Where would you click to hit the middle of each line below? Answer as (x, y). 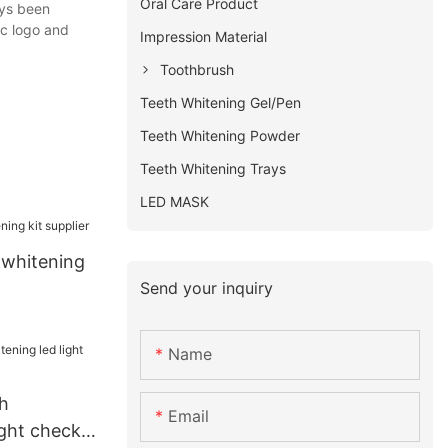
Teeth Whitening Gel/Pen (221, 102)
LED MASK (175, 201)
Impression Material (204, 36)
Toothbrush (197, 69)
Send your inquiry (207, 287)
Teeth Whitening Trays (213, 168)
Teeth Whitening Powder (220, 135)
